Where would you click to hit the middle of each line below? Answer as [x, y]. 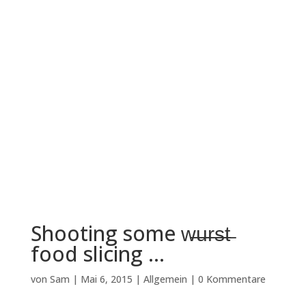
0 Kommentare [232, 279]
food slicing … [97, 254]
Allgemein [165, 279]
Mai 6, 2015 [106, 279]
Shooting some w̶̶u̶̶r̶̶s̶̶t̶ [130, 233]
